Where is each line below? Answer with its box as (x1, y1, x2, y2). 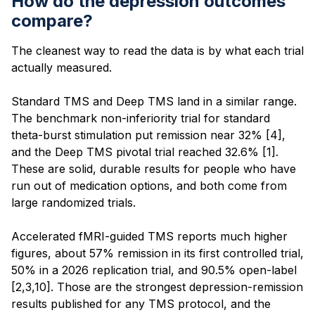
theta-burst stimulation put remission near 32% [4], (11, 127, 285, 142)
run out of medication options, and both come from (11, 178, 287, 193)
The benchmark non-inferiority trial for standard (11, 110, 270, 125)
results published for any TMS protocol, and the (11, 296, 271, 311)
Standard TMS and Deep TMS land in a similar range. (11, 94, 297, 108)
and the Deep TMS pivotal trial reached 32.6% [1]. (11, 144, 278, 159)
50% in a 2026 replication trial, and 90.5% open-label (11, 262, 297, 277)
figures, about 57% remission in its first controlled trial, (11, 245, 304, 260)
